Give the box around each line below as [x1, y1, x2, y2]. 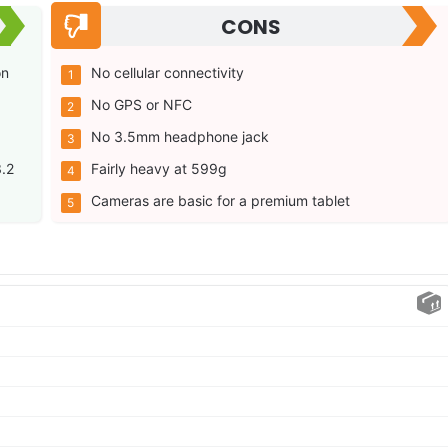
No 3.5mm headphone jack [90, 128, 269, 146]
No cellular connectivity [90, 64, 244, 82]
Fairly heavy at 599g [90, 160, 227, 178]
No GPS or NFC [90, 96, 192, 114]
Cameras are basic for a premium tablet [90, 192, 350, 210]
